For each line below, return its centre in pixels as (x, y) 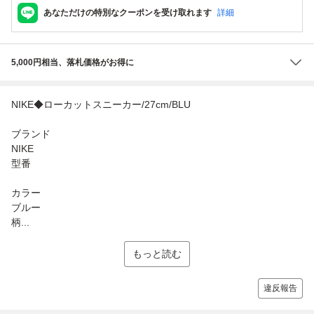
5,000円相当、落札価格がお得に (73, 62)
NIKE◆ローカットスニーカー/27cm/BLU (101, 104)
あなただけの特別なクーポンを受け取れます (128, 13)
